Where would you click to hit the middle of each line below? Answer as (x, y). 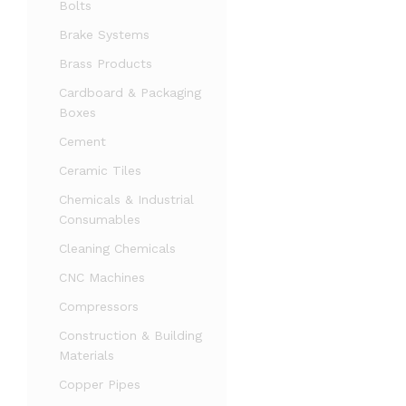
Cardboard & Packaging (130, 92)
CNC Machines (102, 277)
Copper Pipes (100, 384)
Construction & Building (130, 335)
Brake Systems (104, 34)
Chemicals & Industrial (126, 199)
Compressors (99, 306)
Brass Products (106, 63)
